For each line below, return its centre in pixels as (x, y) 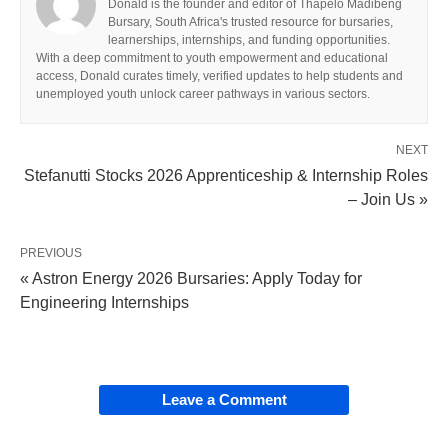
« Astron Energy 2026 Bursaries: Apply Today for (191, 279)
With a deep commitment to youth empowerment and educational (212, 58)
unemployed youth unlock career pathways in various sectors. (203, 94)
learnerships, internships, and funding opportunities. (249, 40)
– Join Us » (388, 200)
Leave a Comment (224, 400)
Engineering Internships (104, 303)
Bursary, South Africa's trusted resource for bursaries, (250, 22)
